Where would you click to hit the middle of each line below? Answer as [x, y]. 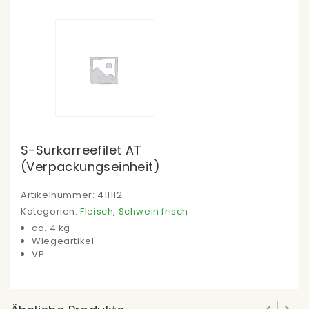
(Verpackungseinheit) [90, 167]
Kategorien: [51, 212]
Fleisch [97, 212]
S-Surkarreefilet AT [81, 150]
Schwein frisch [153, 212]
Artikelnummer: [59, 195]
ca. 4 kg [51, 228]
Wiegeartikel [63, 241]
